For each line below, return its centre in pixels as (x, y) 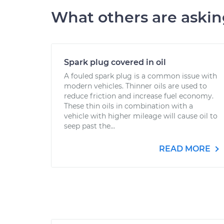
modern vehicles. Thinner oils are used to (135, 86)
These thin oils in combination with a (128, 106)
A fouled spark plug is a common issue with (140, 76)
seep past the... (89, 126)
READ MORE (186, 149)
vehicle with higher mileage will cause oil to (141, 116)
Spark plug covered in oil (115, 62)
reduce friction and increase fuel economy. (139, 96)
